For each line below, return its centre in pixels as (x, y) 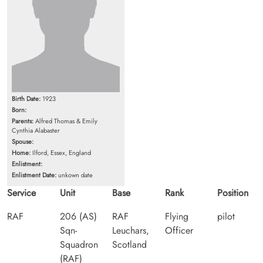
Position (233, 193)
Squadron (79, 244)
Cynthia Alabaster (36, 130)
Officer (179, 230)
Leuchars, (131, 230)
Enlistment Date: (34, 175)
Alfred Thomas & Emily (65, 121)
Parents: (23, 121)
